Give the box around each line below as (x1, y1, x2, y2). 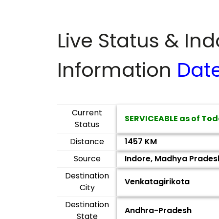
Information (57, 56, 177, 84)
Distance (70, 136, 104, 147)
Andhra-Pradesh (125, 205, 192, 216)
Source (73, 153, 101, 164)
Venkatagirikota (125, 176, 190, 187)
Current (72, 107, 102, 118)
